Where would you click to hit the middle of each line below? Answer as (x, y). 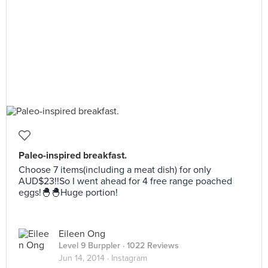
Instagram (129, 258)
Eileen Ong (82, 234)
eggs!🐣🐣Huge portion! (68, 193)
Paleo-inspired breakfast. (73, 156)
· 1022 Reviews (150, 246)
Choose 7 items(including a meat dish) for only (115, 170)
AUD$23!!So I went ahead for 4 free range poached (125, 181)
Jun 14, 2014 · (85, 258)
